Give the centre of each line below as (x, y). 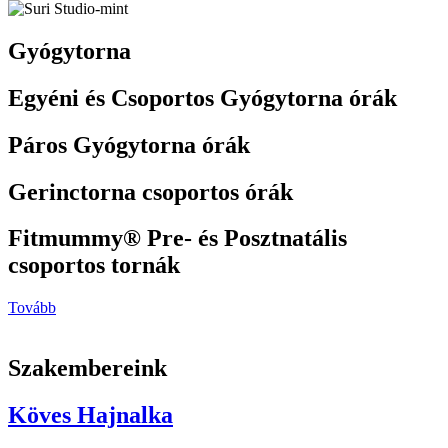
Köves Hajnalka (90, 415)
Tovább (32, 308)
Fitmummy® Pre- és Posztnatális (177, 238)
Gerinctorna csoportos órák (150, 191)
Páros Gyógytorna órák (129, 144)
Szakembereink (87, 368)
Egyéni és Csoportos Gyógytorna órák (202, 97)
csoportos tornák (94, 265)
